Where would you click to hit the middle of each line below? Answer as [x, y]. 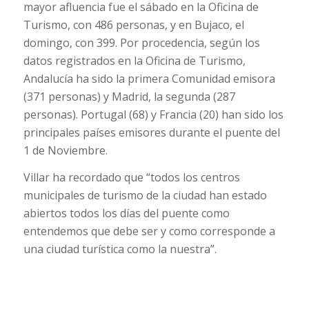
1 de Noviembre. [65, 150]
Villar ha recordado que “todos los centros [131, 178]
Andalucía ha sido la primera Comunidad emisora [149, 78]
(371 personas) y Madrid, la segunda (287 [129, 96]
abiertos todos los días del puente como [126, 213]
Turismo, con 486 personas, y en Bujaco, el [133, 24]
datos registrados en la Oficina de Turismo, [134, 60]
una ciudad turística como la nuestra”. [120, 249]
